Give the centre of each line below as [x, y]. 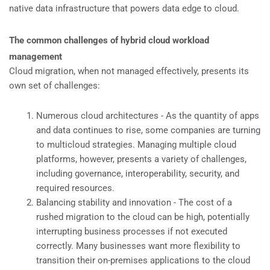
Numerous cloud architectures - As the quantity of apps [148, 116]
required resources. [75, 188]
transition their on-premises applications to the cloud [143, 261]
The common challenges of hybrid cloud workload [109, 41]
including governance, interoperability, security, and [138, 174]
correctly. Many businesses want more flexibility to [138, 246]
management [36, 57]
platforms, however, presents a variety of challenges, [141, 159]
